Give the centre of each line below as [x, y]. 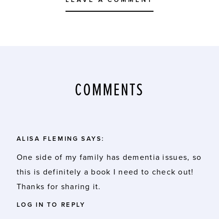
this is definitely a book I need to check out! [105, 172]
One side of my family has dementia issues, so [109, 158]
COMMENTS [109, 91]
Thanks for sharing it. [59, 187]
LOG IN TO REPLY [51, 205]
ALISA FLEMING [47, 139]
